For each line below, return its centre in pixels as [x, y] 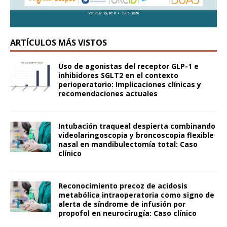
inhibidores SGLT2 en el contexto [118, 75]
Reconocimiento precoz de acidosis [123, 186]
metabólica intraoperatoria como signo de [136, 195]
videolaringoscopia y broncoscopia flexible [136, 135]
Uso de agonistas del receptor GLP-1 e [128, 66]
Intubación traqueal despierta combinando [137, 126]
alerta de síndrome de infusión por [122, 204]
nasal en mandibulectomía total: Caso [128, 144]
